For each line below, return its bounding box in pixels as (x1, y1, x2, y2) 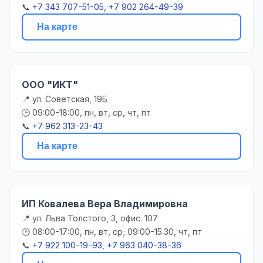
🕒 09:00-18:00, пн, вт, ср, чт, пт (22, 107, 151, 118)
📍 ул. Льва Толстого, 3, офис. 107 (22, 213, 158, 224)
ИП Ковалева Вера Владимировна (22, 198, 188, 210)
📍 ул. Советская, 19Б (22, 94, 107, 104)
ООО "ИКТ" (22, 79, 78, 91)
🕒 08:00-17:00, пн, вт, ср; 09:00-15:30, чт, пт (22, 227, 202, 237)
